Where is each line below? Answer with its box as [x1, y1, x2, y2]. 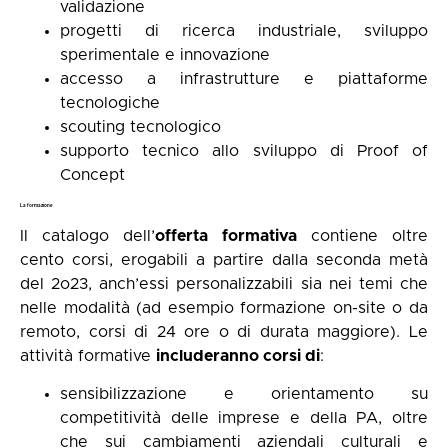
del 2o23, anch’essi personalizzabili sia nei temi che [20, 275, 428, 292]
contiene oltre [296, 227, 429, 244]
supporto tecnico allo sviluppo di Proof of [60, 142, 428, 159]
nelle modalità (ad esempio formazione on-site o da [20, 299, 428, 316]
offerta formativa [155, 227, 297, 244]
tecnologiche [60, 94, 160, 111]
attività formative [20, 347, 156, 364]
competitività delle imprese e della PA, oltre [60, 409, 428, 426]
